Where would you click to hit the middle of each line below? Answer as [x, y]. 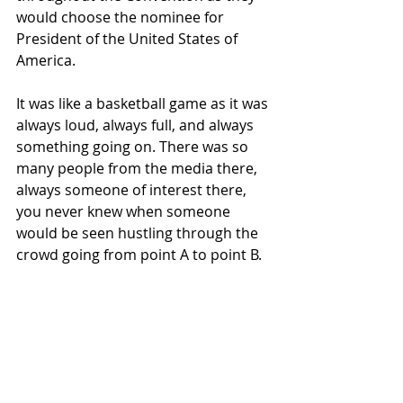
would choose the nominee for [122, 17]
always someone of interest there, [133, 189]
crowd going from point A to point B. [139, 254]
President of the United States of [129, 38]
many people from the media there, [139, 168]
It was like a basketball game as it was [144, 103]
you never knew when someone [125, 211]
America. [46, 60]
